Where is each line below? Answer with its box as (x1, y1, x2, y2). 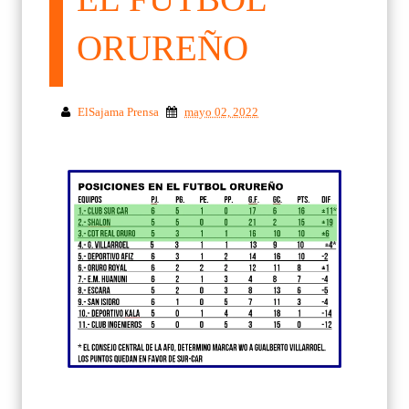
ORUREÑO (77, 27, 248, 68)
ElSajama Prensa (78, 104, 159, 119)
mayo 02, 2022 (184, 104, 258, 119)
